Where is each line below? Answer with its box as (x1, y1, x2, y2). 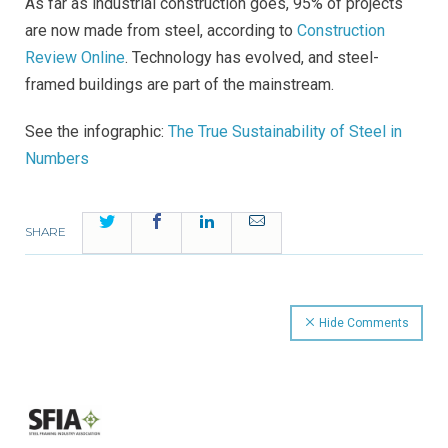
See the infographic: (25, 122, 168, 142)
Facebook (163, 212, 226, 229)
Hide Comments (316, 316, 409, 331)
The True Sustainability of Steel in (168, 122, 402, 142)
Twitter (114, 212, 159, 229)
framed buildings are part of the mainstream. (25, 75, 334, 95)
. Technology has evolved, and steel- (125, 48, 379, 68)
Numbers (25, 149, 89, 169)
